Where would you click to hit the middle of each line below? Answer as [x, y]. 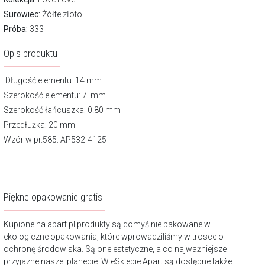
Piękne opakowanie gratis [53, 197]
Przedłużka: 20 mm [39, 125]
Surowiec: [22, 14]
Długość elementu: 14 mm [53, 80]
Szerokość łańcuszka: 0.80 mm [62, 110]
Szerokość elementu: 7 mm [55, 95]
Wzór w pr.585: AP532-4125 [55, 140]
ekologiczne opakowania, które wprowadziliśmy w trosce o [114, 237]
